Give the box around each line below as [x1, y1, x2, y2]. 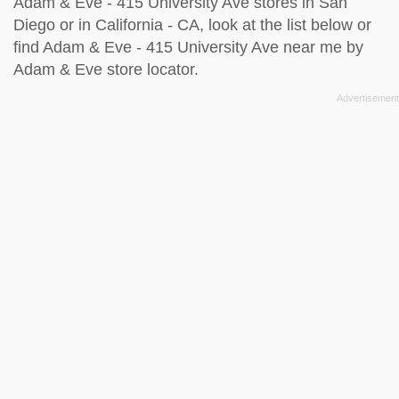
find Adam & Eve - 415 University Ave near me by [13, 37, 363, 56]
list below [287, 15, 353, 34]
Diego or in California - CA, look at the [13, 15, 287, 34]
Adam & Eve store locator [13, 60, 194, 78]
